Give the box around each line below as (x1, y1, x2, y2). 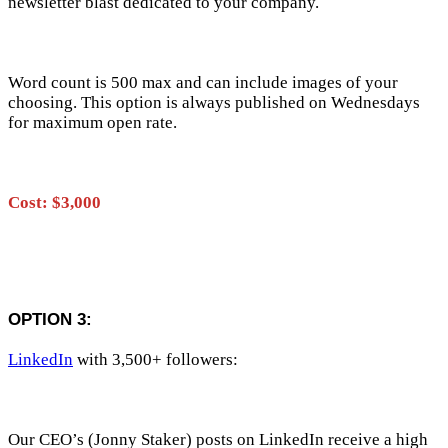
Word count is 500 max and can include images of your (8, 72, 398, 92)
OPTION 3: (8, 309, 92, 329)
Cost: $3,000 (8, 192, 101, 212)
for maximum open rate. (8, 112, 177, 132)
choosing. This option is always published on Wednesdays (8, 92, 420, 112)
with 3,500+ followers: (73, 349, 238, 369)
